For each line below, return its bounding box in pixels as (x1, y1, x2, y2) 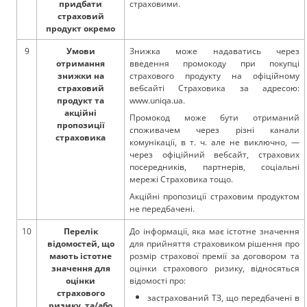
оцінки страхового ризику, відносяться (130, 262, 299, 274)
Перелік (63, 225, 98, 237)
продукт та (57, 95, 104, 106)
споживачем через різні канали (130, 124, 299, 136)
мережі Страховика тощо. (130, 173, 233, 185)
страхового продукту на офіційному (130, 70, 299, 82)
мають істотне (49, 250, 112, 262)
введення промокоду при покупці (130, 58, 299, 69)
